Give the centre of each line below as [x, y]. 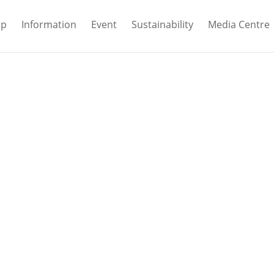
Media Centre [239, 24]
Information [49, 24]
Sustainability [162, 24]
